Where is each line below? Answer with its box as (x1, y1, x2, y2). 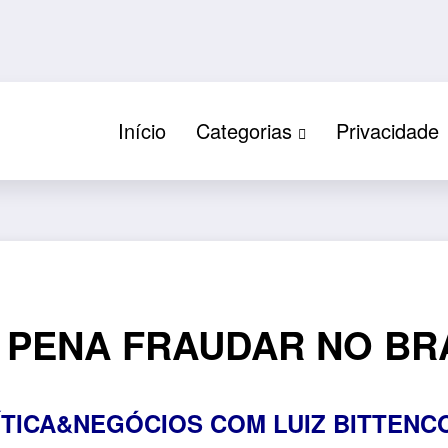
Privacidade (335, 115, 439, 145)
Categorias (195, 115, 292, 145)
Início (117, 115, 166, 145)
